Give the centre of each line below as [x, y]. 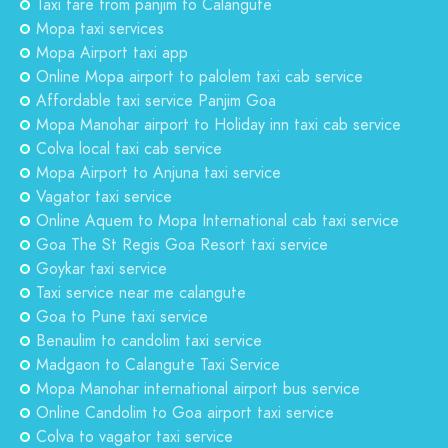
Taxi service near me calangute [141, 293]
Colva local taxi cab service [129, 149]
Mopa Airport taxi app [112, 53]
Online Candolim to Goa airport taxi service [185, 413]
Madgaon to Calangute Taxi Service [158, 365]
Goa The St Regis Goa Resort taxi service [182, 245]
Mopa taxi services [100, 29]
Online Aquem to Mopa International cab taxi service [217, 221]
